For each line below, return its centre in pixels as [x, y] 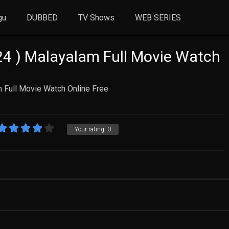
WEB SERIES [158, 18]
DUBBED [42, 18]
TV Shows [97, 18]
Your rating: [91, 129]
